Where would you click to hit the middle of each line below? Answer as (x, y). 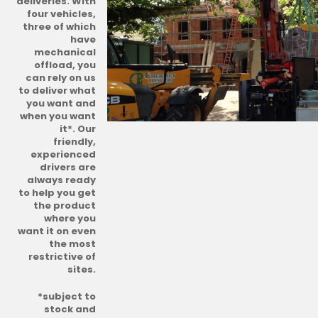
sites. (82, 269)
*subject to (67, 296)
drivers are (68, 167)
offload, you (65, 65)
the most (72, 244)
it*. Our (78, 129)
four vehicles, (61, 14)
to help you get (57, 193)
